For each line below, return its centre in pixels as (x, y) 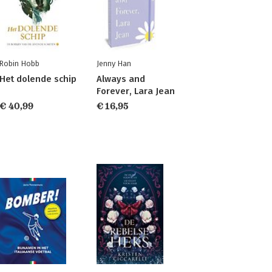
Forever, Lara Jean (135, 91)
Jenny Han (114, 63)
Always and (121, 79)
